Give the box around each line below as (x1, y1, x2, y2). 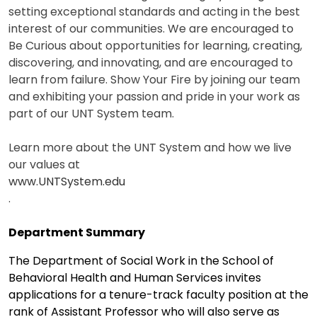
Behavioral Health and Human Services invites (8, 269, 261, 286)
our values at (8, 156, 80, 173)
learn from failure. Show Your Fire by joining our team (8, 71, 300, 88)
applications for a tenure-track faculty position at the (8, 286, 309, 303)
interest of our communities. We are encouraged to (8, 20, 294, 37)
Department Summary (8, 224, 145, 241)
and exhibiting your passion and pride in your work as (8, 88, 300, 105)
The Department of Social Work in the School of (8, 252, 274, 269)
